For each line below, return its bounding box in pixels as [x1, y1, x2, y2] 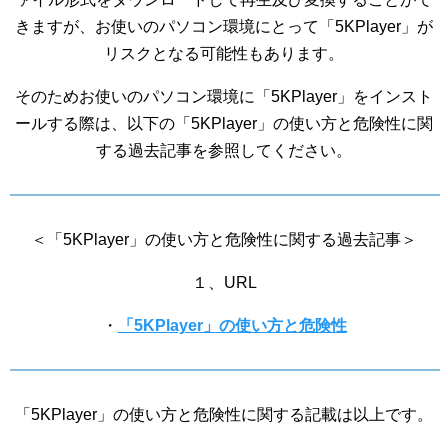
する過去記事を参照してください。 [96, 142, 352, 160]
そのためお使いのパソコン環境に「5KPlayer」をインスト [15, 88, 433, 106]
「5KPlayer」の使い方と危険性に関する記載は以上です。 [15, 406, 433, 424]
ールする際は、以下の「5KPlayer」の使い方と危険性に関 [15, 115, 433, 133]
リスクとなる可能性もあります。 [104, 45, 344, 63]
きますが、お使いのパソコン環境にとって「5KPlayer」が [15, 18, 433, 36]
